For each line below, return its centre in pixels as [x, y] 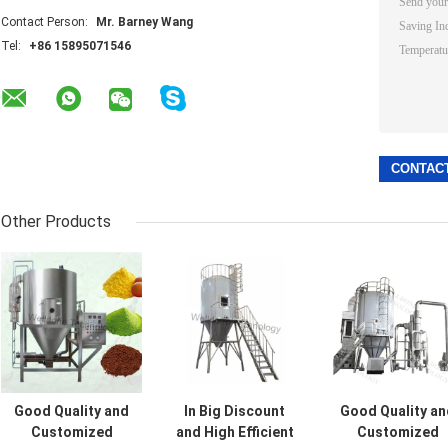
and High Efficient [234, 431]
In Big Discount [234, 410]
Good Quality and [71, 410]
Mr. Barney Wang [144, 21]
